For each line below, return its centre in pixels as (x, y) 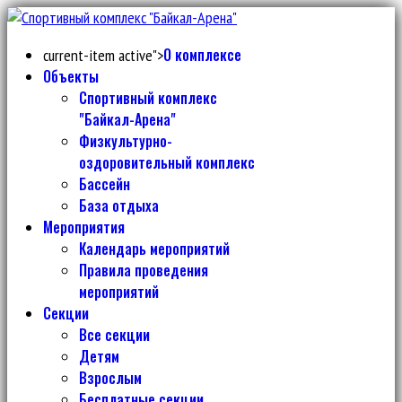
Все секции (114, 335)
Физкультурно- (126, 141)
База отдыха (119, 205)
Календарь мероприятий (154, 249)
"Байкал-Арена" (127, 119)
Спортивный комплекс (148, 98)
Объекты (71, 76)
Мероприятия (84, 227)
